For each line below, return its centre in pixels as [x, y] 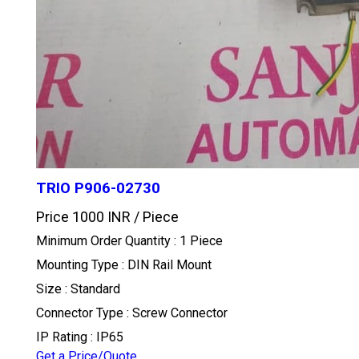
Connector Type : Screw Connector [131, 313]
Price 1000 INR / [89, 216]
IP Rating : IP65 [79, 337]
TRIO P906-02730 [98, 188]
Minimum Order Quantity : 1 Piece [129, 240]
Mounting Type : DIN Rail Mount [123, 264]
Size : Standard [78, 288]
